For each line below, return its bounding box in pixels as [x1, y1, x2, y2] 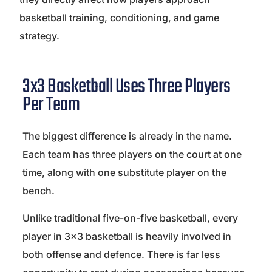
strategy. [19, 29, 59, 42]
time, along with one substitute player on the [22, 166, 226, 178]
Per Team [22, 89, 80, 121]
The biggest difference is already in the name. [22, 129, 232, 142]
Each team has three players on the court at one [22, 148, 242, 160]
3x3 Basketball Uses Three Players [22, 71, 231, 103]
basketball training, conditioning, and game [19, 11, 219, 24]
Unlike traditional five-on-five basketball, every [22, 211, 238, 224]
